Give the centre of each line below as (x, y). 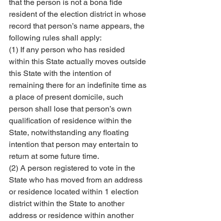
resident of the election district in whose (78, 14)
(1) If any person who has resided (68, 50)
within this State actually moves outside (78, 61)
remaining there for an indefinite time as (79, 85)
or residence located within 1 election (75, 192)
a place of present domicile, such (67, 97)
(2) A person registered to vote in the (73, 168)
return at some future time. (54, 156)
